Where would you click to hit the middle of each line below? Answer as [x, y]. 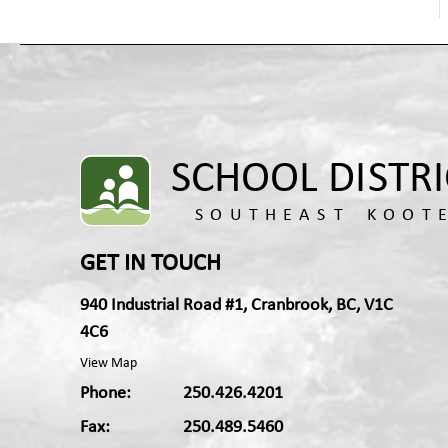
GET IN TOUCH [150, 264]
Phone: [105, 393]
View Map [108, 363]
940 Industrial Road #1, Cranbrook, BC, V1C [236, 305]
